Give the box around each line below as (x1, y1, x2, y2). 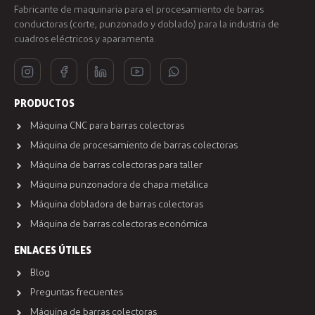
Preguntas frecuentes (30, 288, 123, 298)
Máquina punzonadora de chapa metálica (30, 180, 208, 191)
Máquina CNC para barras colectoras (30, 121, 184, 131)
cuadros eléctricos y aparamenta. (14, 34, 156, 45)
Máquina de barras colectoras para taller (30, 160, 202, 171)
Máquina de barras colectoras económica (30, 219, 207, 230)
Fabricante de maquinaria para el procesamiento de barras (14, 5, 264, 15)
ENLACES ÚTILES (14, 246, 91, 257)
